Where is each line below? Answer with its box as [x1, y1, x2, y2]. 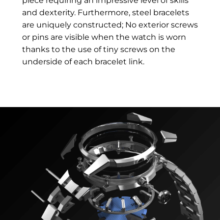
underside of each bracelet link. [22, 56, 144, 66]
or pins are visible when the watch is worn [22, 32, 186, 42]
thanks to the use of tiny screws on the [22, 44, 175, 54]
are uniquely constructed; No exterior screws [22, 20, 198, 29]
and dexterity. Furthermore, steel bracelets [22, 7, 189, 17]
